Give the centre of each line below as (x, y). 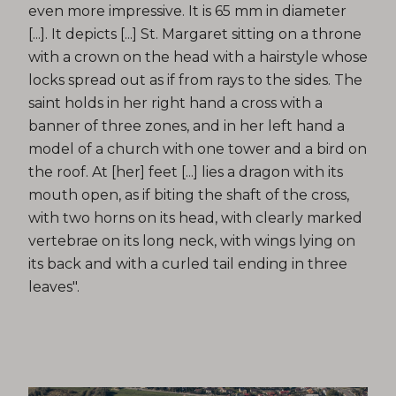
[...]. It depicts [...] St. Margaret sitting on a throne (195, 34)
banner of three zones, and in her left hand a (187, 126)
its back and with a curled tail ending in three (188, 263)
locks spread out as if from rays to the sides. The (195, 80)
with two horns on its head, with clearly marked (195, 217)
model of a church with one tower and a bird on (198, 148)
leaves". (54, 286)
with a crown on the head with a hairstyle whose (198, 57)
